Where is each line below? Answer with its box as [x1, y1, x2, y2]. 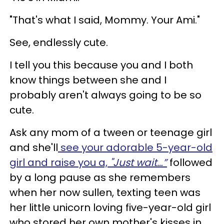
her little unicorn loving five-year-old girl [9, 200, 211, 214]
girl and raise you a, [9, 155, 110, 169]
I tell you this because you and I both [9, 57, 193, 72]
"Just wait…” [110, 155, 167, 169]
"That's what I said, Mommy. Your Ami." [9, 12, 200, 27]
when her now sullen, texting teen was [9, 185, 200, 199]
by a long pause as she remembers [9, 170, 190, 184]
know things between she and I [9, 72, 166, 87]
